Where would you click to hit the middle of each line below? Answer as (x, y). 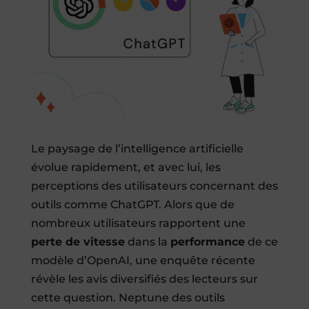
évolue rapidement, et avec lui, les (126, 168)
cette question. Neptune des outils (128, 298)
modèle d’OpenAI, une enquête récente (143, 261)
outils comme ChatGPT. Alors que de (132, 205)
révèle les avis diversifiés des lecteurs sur (144, 279)
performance (207, 242)
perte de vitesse (78, 242)
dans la (147, 242)
